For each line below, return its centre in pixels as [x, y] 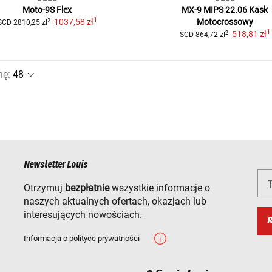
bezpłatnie [87, 188]
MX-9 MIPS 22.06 [215, 10]
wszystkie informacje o [160, 188]
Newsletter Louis [56, 165]
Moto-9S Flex [47, 10]
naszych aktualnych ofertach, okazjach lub [115, 202]
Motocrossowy [225, 22]
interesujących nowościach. [83, 215]
